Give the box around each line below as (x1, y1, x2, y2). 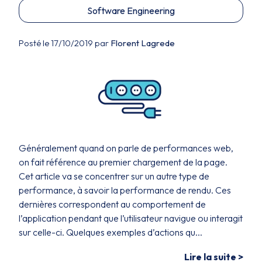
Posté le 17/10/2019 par (19, 37, 111, 49)
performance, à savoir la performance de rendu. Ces (19, 184, 231, 196)
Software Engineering (87, 5, 175, 16)
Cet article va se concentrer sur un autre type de (19, 170, 209, 182)
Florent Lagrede (111, 37, 175, 49)
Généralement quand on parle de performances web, (19, 142, 233, 154)
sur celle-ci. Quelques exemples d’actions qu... (19, 226, 202, 238)
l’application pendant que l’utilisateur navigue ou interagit (19, 212, 243, 224)
